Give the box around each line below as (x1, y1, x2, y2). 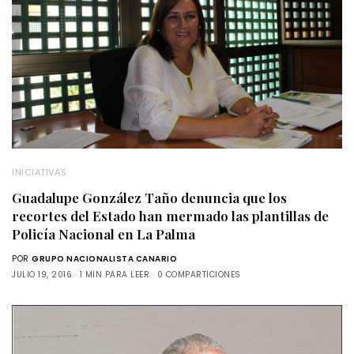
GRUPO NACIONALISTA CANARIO (32, 252, 177, 265)
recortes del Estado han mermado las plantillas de (12, 206, 329, 224)
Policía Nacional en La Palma (12, 224, 195, 243)
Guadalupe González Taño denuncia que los (12, 188, 287, 206)
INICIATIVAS (12, 165, 67, 179)
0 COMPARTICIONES (156, 268, 241, 281)
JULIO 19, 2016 (12, 268, 72, 281)
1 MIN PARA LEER (79, 268, 149, 281)
